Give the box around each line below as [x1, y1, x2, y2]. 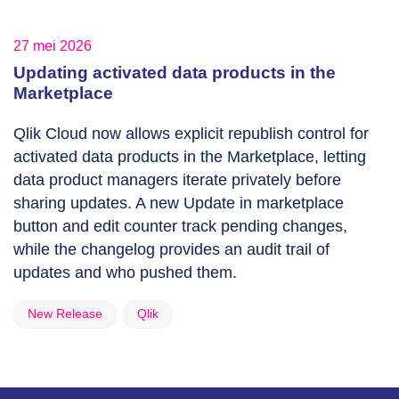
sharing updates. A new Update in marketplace [13, 194, 344, 213]
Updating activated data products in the [13, 63, 336, 83]
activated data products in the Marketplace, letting [13, 148, 366, 167]
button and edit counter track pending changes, [13, 217, 347, 236]
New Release [28, 306, 102, 322]
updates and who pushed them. [13, 264, 237, 282]
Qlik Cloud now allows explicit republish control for [13, 125, 369, 143]
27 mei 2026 [13, 38, 92, 54]
